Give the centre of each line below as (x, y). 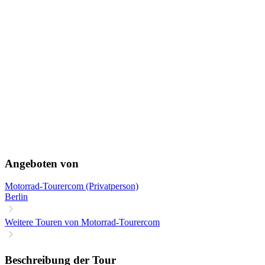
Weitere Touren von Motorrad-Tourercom (82, 222)
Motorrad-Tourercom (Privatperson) (72, 186)
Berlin (16, 197)
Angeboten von (42, 163)
